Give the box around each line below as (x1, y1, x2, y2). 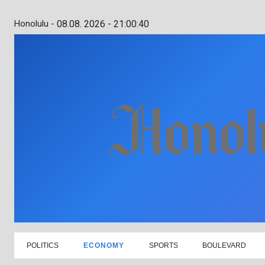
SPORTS (148, 241, 178, 250)
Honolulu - (14, 18, 54, 29)
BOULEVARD (202, 241, 247, 250)
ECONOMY (83, 241, 124, 250)
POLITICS (26, 241, 59, 250)
